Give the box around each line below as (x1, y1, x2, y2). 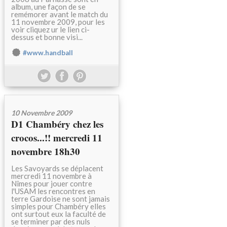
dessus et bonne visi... (11, 32, 83, 42)
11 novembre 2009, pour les (11, 17, 105, 27)
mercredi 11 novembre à (11, 171, 92, 181)
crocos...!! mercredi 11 (11, 131, 102, 145)
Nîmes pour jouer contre (11, 179, 92, 188)
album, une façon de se (11, 2, 86, 12)
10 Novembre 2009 (11, 108, 72, 118)
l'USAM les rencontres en (11, 186, 95, 196)
